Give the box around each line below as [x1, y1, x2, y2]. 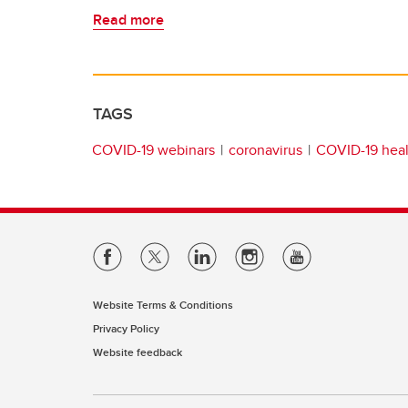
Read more [93, 8, 164, 30]
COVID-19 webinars [92, 138, 215, 160]
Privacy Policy [93, 321, 159, 336]
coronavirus [229, 138, 302, 160]
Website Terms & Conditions [93, 297, 233, 312]
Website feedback [93, 344, 182, 360]
